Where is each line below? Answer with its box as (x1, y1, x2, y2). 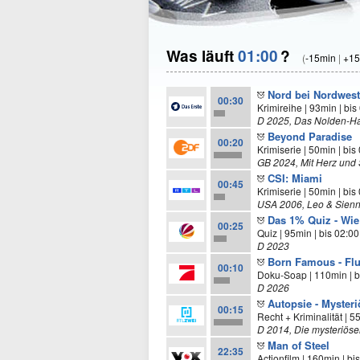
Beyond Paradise (268, 129, 352, 144)
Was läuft (166, 45, 238, 67)
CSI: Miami (268, 170, 322, 186)
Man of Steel (268, 337, 329, 353)
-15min (305, 51, 336, 64)
